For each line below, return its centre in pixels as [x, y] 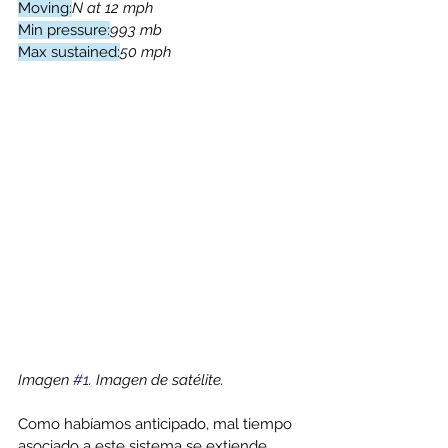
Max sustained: [69, 52]
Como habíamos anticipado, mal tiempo [157, 424]
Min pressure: [64, 30]
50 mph [145, 52]
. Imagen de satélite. [158, 380]
